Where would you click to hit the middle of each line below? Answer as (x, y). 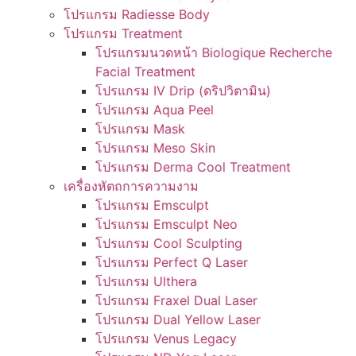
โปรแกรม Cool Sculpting (169, 243)
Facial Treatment (145, 72)
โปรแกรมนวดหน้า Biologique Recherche (214, 52)
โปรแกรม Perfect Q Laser (172, 262)
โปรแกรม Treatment (123, 33)
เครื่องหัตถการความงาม (131, 186)
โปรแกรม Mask (140, 129)
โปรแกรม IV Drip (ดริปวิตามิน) (183, 91)
